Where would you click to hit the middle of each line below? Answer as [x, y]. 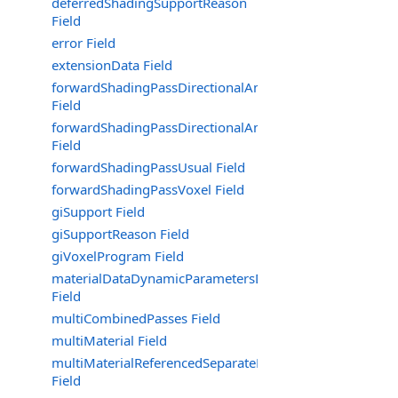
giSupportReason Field [120, 234]
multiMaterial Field [109, 340]
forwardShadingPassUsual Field [148, 167]
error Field [84, 43]
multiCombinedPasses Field [136, 318]
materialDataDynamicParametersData [167, 278]
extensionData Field [112, 65]
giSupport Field [98, 211]
